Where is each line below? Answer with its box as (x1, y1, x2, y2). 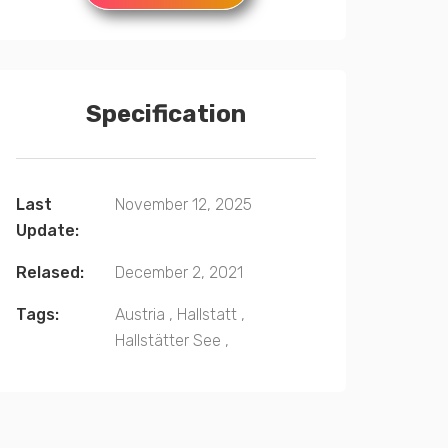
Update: (16, 221, 79, 240)
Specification (86, 100, 246, 128)
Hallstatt (177, 305, 237, 324)
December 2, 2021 (115, 263, 243, 282)
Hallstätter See (115, 331, 221, 350)
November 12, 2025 (115, 195, 252, 214)
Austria (115, 305, 165, 324)
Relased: (16, 263, 84, 282)
